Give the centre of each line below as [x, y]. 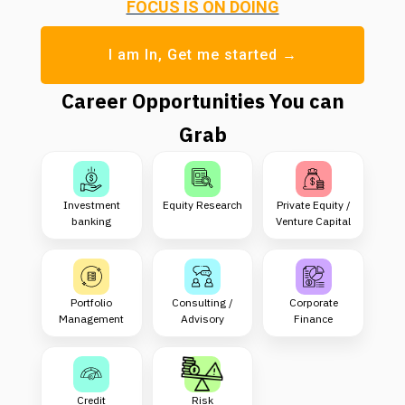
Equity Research [202, 204]
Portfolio [92, 302]
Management [92, 318]
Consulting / [202, 302]
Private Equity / [313, 204]
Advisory [202, 318]
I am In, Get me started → [202, 54]
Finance [314, 318]
